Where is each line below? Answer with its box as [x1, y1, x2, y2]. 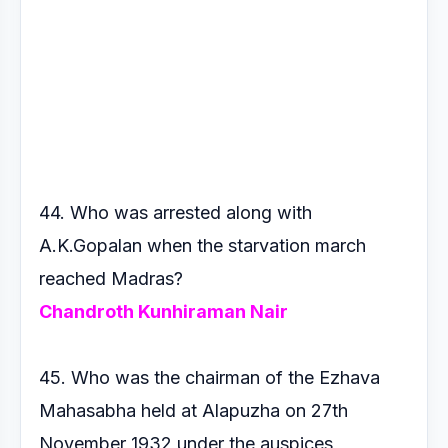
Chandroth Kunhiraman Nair [39, 301, 288, 322]
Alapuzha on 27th [202, 400, 348, 421]
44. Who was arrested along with [39, 202, 312, 223]
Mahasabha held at [39, 400, 202, 421]
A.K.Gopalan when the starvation [39, 235, 315, 256]
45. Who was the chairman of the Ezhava [39, 367, 380, 388]
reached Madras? [39, 268, 188, 289]
